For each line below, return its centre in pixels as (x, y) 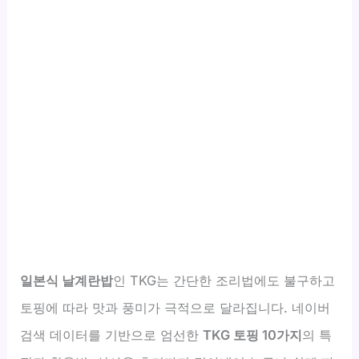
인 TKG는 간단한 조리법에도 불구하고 (224, 280)
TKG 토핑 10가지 (253, 335)
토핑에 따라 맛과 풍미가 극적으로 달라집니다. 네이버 (175, 307)
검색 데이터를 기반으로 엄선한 (112, 335)
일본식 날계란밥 (67, 280)
